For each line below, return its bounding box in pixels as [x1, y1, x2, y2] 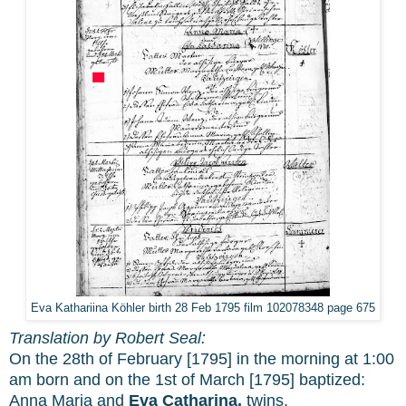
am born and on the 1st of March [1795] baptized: [9, 370, 365, 389]
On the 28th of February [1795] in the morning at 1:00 [9, 349, 394, 368]
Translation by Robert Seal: [9, 328, 206, 347]
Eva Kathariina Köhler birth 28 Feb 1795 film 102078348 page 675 [31, 301, 375, 314]
